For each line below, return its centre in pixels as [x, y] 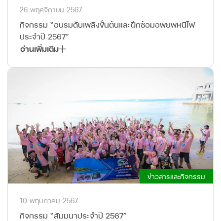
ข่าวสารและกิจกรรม [176, 176]
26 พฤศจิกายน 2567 [51, 10]
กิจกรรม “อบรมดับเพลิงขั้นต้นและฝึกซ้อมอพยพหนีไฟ [107, 24]
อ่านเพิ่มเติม [39, 49]
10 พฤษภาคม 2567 [49, 201]
